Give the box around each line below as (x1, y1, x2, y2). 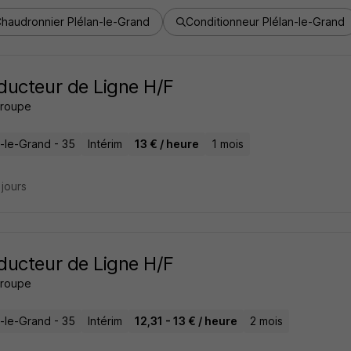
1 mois (211, 137, 244, 150)
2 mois (249, 314, 283, 327)
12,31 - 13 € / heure (134, 314, 237, 327)
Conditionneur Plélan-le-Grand (185, 15, 345, 28)
